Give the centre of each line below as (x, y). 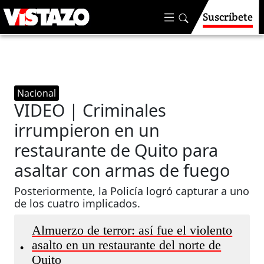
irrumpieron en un (87, 130)
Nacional (37, 93)
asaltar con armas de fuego (122, 170)
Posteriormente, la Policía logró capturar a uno (132, 191)
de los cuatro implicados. (77, 203)
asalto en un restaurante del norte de (127, 245)
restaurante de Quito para (116, 150)
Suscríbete (228, 17)
